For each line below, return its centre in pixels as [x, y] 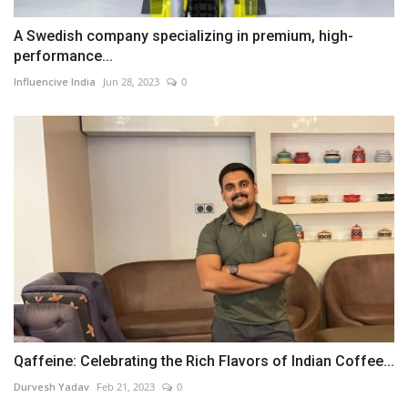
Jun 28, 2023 [131, 82]
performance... [63, 56]
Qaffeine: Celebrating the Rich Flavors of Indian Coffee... [204, 361]
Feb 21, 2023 [126, 386]
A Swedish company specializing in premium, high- [184, 36]
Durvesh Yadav [51, 386]
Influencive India [55, 82]
